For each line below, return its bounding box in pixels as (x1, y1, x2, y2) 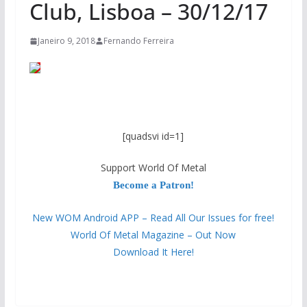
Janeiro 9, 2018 (37, 35, 95, 47)
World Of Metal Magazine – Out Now (71, 228, 236, 242)
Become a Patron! (112, 180, 194, 191)
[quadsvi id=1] (123, 130, 184, 143)
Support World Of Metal (100, 161, 206, 175)
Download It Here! (112, 245, 194, 259)
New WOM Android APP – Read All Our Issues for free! (32, 211, 275, 225)
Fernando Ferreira (103, 35, 174, 47)
